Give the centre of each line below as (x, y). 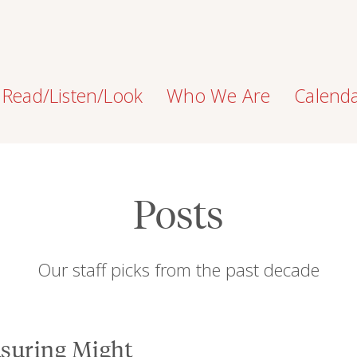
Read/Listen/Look (73, 96)
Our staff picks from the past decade (178, 269)
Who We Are (219, 96)
